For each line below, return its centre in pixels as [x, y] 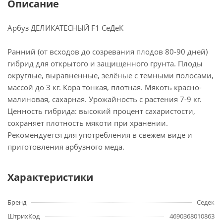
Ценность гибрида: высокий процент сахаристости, [101, 111]
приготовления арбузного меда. [66, 147]
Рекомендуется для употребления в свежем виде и [100, 135]
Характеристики [50, 177]
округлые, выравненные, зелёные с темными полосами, [111, 75]
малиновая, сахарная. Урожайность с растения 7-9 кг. [105, 99]
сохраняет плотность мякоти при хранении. [88, 123]
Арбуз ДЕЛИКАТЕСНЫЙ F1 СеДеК [65, 28]
